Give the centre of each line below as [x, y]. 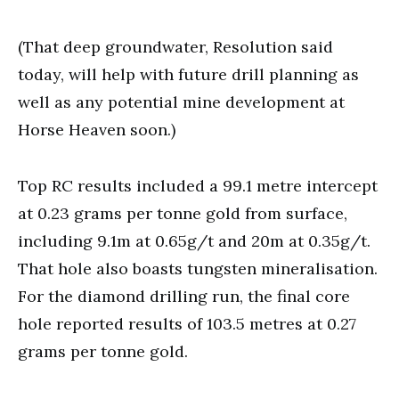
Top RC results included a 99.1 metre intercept [198, 185]
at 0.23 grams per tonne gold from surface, [183, 213]
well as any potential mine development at [181, 102]
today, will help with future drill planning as [188, 74]
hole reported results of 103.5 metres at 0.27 [187, 323]
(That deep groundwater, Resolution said [175, 46]
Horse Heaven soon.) [97, 129]
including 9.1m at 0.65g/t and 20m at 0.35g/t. [194, 240]
